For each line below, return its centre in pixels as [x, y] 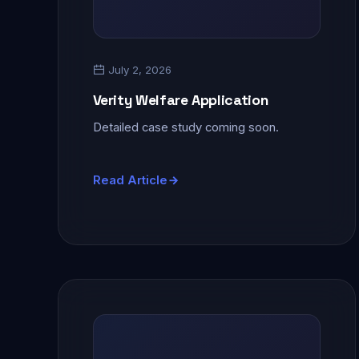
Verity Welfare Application [180, 99]
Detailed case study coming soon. [186, 127]
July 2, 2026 [138, 69]
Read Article [130, 181]
